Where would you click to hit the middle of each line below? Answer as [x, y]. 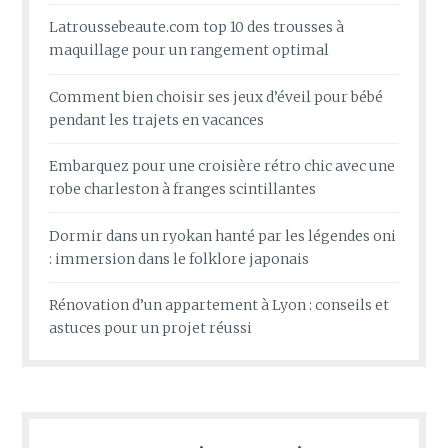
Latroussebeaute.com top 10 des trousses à [197, 27]
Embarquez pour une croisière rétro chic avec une [222, 166]
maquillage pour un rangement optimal [189, 50]
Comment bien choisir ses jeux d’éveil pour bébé [216, 96]
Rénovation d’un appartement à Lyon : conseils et [219, 304]
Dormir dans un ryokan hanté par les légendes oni [223, 235]
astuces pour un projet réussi [151, 327]
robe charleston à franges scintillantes [183, 189]
